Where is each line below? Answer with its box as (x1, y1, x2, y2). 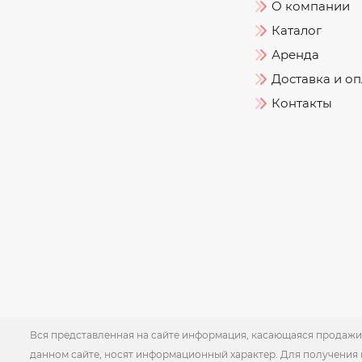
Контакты (271, 95, 333, 111)
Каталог (271, 23, 322, 38)
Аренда (271, 47, 320, 62)
